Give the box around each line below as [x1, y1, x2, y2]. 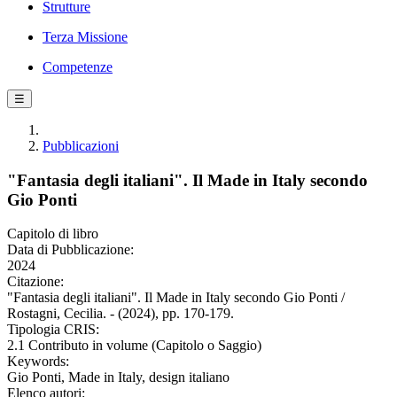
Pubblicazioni [43, 138, 119, 153]
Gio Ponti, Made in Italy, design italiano [7, 370, 230, 385]
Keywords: [7, 354, 69, 370]
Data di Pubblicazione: [7, 242, 134, 258]
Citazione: [7, 274, 64, 290]
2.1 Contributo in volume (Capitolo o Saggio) [7, 338, 261, 354]
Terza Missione [43, 29, 128, 44]
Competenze [43, 59, 113, 74]
